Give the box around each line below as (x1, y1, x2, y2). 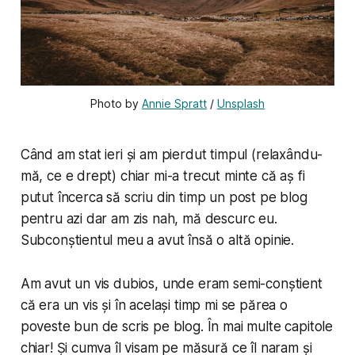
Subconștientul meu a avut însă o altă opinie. (20, 232, 295, 249)
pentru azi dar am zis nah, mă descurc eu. (20, 211, 277, 227)
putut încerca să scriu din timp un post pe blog (20, 189, 307, 206)
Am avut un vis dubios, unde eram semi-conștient (20, 276, 323, 292)
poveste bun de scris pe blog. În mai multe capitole (20, 319, 334, 335)
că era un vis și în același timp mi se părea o (20, 297, 288, 314)
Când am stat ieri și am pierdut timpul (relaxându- (20, 147, 323, 163)
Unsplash (217, 97, 265, 111)
